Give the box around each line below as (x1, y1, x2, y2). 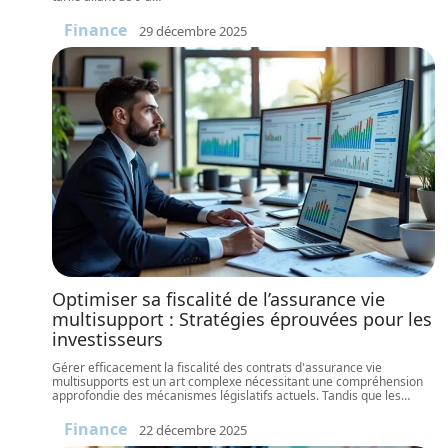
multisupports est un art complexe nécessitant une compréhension (52, 373, 423, 390)
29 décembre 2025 (139, 21, 247, 40)
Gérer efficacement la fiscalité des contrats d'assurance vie (52, 359, 382, 376)
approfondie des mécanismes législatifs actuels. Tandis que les (52, 387, 401, 404)
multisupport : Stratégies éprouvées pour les (52, 307, 432, 331)
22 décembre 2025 (139, 420, 247, 439)
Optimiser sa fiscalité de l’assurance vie (52, 287, 385, 311)
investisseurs (52, 327, 163, 351)
